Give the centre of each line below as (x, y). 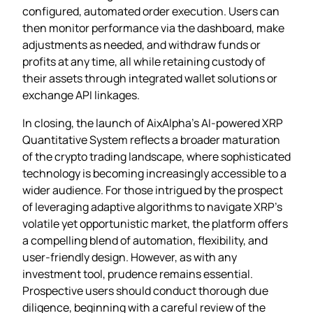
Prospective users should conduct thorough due (145, 290)
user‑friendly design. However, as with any (130, 257)
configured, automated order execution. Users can (151, 11)
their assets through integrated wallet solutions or (150, 78)
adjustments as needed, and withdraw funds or (141, 44)
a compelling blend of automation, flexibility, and (145, 240)
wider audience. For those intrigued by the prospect (153, 190)
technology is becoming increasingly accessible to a (154, 173)
